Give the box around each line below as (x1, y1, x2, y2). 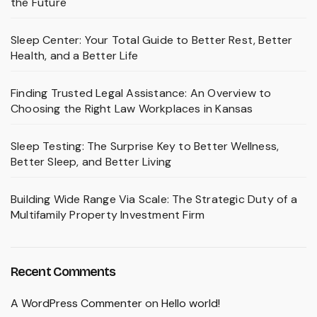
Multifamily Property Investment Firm (11, 207, 205, 222)
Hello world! (161, 295, 220, 311)
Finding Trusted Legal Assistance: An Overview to (11, 85, 272, 100)
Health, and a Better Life (11, 47, 138, 63)
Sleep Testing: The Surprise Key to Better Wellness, (11, 138, 279, 154)
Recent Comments (11, 263, 116, 279)
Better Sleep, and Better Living (11, 154, 172, 169)
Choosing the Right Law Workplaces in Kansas (11, 100, 253, 116)
